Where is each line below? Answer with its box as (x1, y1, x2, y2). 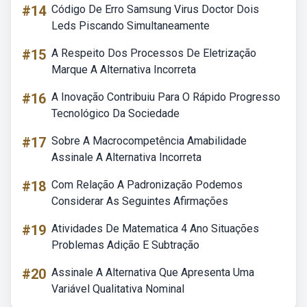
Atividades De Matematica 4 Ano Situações (51, 222, 259, 235)
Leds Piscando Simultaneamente (51, 19, 210, 32)
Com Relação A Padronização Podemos (51, 178, 243, 191)
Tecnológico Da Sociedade (51, 107, 180, 120)
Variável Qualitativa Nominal (51, 282, 184, 295)
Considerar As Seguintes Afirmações (51, 195, 228, 208)
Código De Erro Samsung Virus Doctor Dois (51, 3, 259, 16)
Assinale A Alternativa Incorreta (51, 151, 201, 164)
